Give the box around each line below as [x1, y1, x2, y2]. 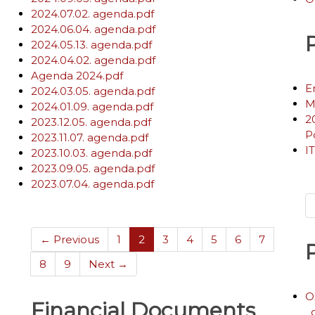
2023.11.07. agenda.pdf [31, 131, 148, 144]
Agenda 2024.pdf [31, 69, 123, 82]
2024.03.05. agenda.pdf [31, 84, 155, 98]
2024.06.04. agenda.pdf [31, 22, 155, 36]
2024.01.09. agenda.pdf [31, 100, 153, 113]
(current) [144, 232, 191, 245]
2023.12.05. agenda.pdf [31, 115, 151, 129]
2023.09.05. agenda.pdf [31, 162, 155, 175]
